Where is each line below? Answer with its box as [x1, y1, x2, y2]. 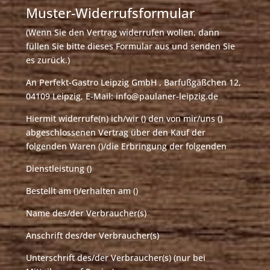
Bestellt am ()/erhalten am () [25, 185, 138, 197]
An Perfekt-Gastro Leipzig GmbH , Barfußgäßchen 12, [25, 77, 241, 89]
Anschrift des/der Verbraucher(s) [25, 230, 159, 242]
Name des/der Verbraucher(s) [25, 207, 146, 219]
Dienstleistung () [25, 163, 92, 175]
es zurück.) [25, 54, 70, 66]
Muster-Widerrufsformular [25, 4, 195, 22]
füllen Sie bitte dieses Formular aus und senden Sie [25, 40, 235, 52]
